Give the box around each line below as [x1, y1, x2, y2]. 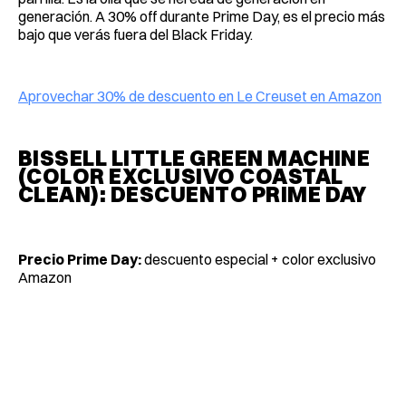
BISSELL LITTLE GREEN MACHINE [18, 144, 371, 172]
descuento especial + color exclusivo [141, 250, 376, 269]
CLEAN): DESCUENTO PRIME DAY [18, 180, 367, 208]
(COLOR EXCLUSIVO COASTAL [18, 162, 343, 190]
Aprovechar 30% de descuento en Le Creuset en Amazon [18, 87, 382, 106]
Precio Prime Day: [18, 250, 141, 269]
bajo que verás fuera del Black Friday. [18, 25, 253, 44]
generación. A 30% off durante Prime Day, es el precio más [18, 7, 385, 26]
